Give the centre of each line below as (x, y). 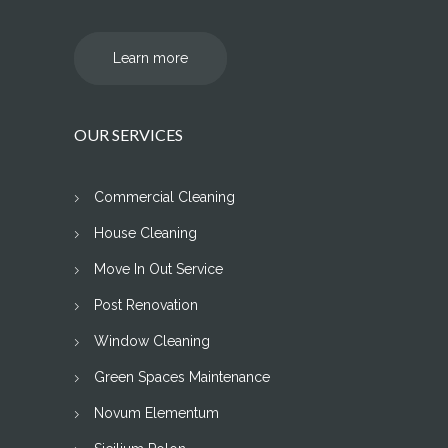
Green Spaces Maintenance (182, 377)
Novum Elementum (156, 413)
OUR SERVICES (128, 135)
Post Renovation (146, 305)
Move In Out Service (158, 269)
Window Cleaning (152, 341)
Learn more (150, 58)
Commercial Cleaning (164, 197)
